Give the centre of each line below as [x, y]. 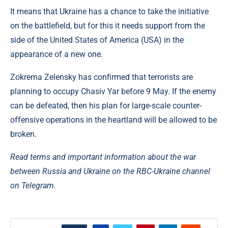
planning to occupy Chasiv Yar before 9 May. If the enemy [113, 91]
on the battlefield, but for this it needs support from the [108, 26]
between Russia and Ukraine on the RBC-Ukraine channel [110, 171]
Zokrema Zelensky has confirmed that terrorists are [102, 77]
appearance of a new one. [56, 54]
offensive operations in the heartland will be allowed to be [113, 120]
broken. [23, 134]
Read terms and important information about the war [103, 157]
